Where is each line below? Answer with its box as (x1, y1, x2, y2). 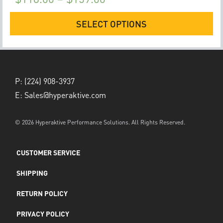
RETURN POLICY (16, 188, 68, 198)
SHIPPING (16, 168, 48, 177)
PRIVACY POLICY (16, 209, 69, 218)
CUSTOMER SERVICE (16, 147, 80, 157)
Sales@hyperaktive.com (24, 89, 106, 100)
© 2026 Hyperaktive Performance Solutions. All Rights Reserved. (15, 118, 185, 126)
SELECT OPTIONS (76, 18, 147, 30)
